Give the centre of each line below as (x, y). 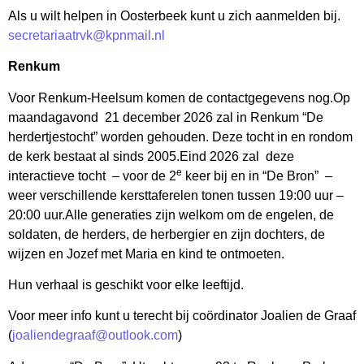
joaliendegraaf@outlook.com (95, 336)
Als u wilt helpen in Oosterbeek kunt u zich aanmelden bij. (174, 15)
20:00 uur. (37, 214)
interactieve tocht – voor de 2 (92, 175)
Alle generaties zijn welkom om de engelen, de (199, 214)
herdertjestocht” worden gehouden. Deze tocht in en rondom (180, 136)
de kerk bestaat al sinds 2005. (94, 156)
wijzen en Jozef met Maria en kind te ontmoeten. (146, 253)
